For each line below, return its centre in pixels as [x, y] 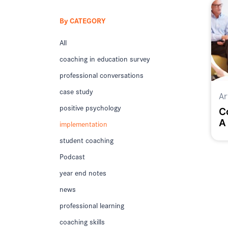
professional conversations [102, 75]
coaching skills [82, 221]
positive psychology [90, 107]
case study [76, 91]
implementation [83, 123]
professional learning [92, 205]
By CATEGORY [82, 21]
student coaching [87, 140]
